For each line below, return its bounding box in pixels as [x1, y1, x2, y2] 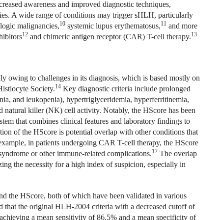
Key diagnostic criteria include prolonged [60, 84, 191, 93]
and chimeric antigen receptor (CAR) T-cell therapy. [27, 32, 191, 41]
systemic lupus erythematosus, [65, 22, 161, 30]
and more [166, 22, 197, 30]
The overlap [157, 149, 197, 158]
